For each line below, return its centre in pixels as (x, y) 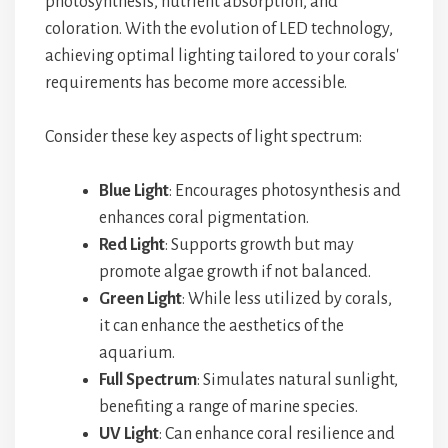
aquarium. (137, 353)
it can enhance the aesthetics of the (221, 326)
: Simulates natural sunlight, (297, 380)
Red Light (132, 245)
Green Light (140, 299)
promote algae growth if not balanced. (235, 272)
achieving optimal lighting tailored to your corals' (222, 56)
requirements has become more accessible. (196, 83)
